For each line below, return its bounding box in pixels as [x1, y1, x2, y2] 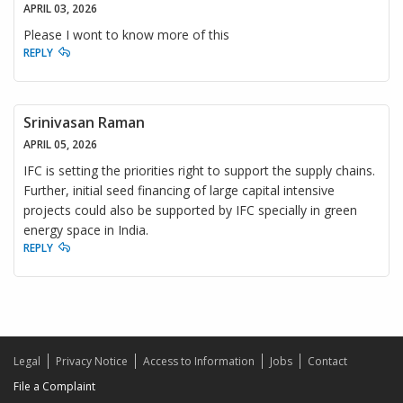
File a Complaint [13, 378, 95, 394]
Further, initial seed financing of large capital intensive [23, 181, 335, 199]
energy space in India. [23, 220, 148, 238]
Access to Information [143, 353, 255, 369]
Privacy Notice [56, 353, 128, 369]
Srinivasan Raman [23, 112, 145, 132]
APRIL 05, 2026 [23, 136, 97, 152]
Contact [308, 353, 347, 369]
